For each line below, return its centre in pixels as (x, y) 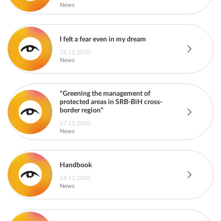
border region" (82, 110)
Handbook (76, 165)
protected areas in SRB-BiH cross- (111, 102)
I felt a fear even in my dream (103, 39)
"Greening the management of (105, 94)
